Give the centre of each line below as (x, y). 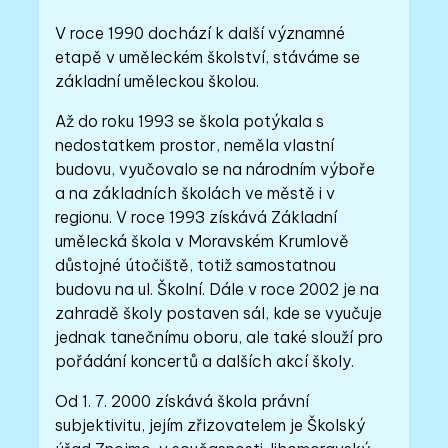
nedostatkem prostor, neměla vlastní (195, 145)
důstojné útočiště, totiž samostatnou (196, 265)
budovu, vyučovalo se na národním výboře (217, 169)
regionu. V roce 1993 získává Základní (196, 217)
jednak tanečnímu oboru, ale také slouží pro (219, 337)
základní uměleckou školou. (157, 81)
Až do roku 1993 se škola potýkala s (190, 121)
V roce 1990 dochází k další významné (200, 33)
